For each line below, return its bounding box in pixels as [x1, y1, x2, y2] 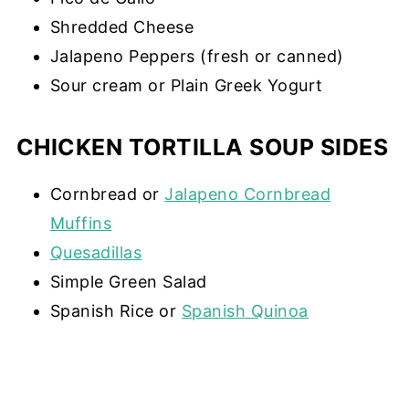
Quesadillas [49, 242, 142, 262]
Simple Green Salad [49, 271, 207, 291]
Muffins [49, 213, 112, 233]
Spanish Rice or [49, 300, 182, 320]
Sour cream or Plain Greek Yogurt [49, 75, 323, 95]
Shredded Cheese [49, 16, 194, 37]
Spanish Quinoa [181, 300, 309, 320]
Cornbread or [49, 184, 165, 204]
